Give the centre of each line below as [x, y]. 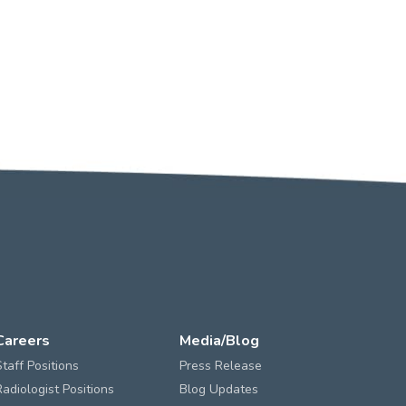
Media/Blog [219, 341]
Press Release [220, 366]
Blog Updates [218, 390]
